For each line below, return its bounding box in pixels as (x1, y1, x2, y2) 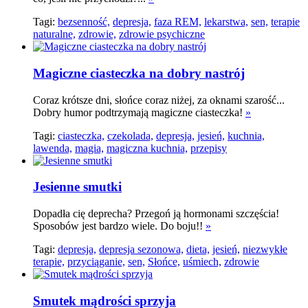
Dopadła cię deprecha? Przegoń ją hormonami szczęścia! (33, 208, 279, 219)
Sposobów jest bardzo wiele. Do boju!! (33, 220, 206, 232)
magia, (75, 142, 104, 154)
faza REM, (154, 16, 201, 28)
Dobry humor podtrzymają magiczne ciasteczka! (33, 106, 245, 118)
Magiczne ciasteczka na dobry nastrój (33, 65, 245, 80)
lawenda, (33, 142, 72, 154)
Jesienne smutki (33, 179, 122, 195)
